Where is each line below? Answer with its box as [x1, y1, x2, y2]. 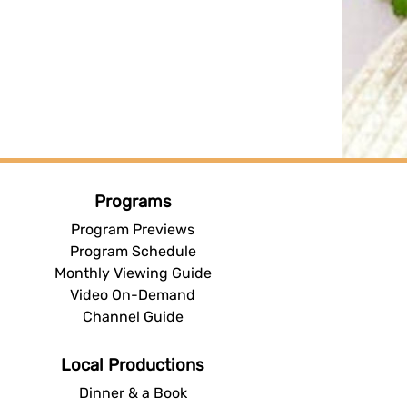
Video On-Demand [70, 285, 195, 303]
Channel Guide [82, 307, 184, 325]
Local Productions [61, 354, 204, 375]
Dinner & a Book [78, 383, 187, 402]
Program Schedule [69, 242, 196, 260]
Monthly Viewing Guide [54, 263, 212, 282]
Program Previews [71, 220, 194, 238]
